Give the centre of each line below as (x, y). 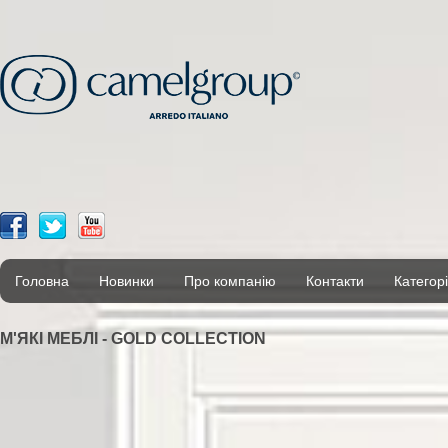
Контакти (335, 281)
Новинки (126, 281)
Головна (42, 281)
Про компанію (230, 281)
